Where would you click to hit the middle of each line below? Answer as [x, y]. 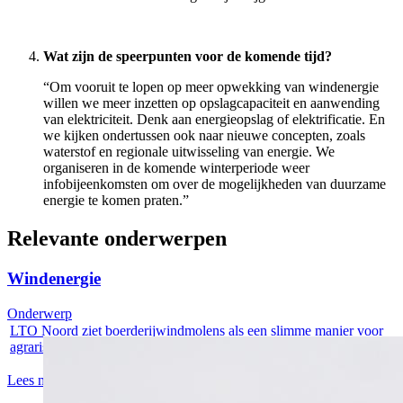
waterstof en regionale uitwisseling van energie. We [189, 152]
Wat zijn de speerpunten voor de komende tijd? [188, 57]
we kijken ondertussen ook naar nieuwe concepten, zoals [204, 136]
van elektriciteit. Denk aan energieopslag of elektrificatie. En [214, 120]
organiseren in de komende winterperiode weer [176, 168]
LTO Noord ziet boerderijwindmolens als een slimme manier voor [197, 330]
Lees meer [36, 380]
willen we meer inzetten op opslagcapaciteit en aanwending [211, 103]
